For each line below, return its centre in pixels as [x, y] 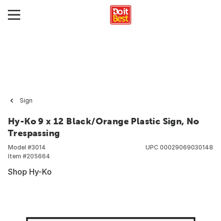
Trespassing [34, 133]
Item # [17, 156]
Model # [20, 147]
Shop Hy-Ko [30, 172]
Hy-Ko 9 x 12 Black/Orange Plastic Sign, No [104, 121]
